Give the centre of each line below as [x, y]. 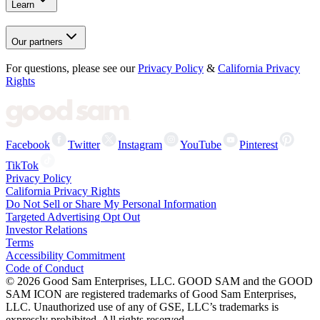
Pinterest [259, 145]
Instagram [140, 145]
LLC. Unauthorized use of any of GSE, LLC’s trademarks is [142, 307]
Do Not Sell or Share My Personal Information [111, 204]
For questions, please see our [70, 69]
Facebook [28, 145]
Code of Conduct [45, 269]
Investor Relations [46, 230]
